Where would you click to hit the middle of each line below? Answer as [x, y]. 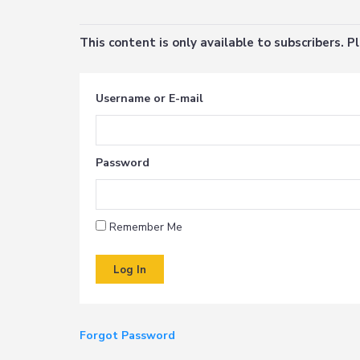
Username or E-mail [150, 99]
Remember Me [145, 227]
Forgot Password [128, 336]
